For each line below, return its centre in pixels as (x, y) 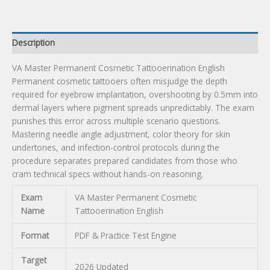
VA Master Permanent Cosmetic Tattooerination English (118, 68)
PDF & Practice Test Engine (125, 236)
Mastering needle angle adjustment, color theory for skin (121, 134)
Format (35, 236)
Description (33, 42)
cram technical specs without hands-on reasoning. (108, 174)
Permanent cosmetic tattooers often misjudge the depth (120, 81)
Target (33, 260)
